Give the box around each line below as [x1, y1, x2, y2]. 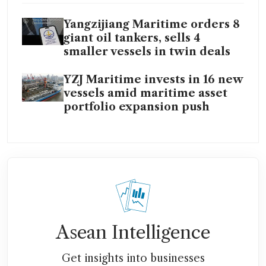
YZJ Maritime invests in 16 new [64, 72, 243, 86]
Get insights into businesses [61, 251, 205, 265]
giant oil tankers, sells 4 [64, 31, 200, 45]
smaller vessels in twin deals [64, 45, 230, 58]
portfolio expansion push [64, 100, 210, 113]
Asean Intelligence [56, 221, 210, 243]
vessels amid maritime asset [64, 86, 227, 100]
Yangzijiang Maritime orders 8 [64, 17, 240, 31]
